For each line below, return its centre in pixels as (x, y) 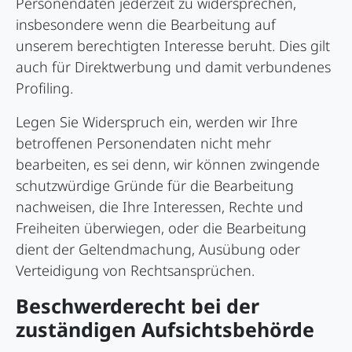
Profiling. (44, 88)
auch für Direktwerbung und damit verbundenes (173, 67)
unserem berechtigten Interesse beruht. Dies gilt (173, 46)
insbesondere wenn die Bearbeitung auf (146, 25)
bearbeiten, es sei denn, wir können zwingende (168, 165)
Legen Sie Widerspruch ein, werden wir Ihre (157, 122)
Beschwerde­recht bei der (137, 306)
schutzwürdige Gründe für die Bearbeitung (155, 186)
